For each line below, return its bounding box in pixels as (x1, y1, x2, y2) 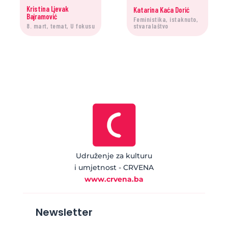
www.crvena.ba (84, 175, 144, 184)
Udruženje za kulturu (75, 151, 152, 161)
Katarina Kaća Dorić (133, 5, 189, 14)
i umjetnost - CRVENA (74, 163, 154, 173)
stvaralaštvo (133, 22, 168, 30)
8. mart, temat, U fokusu (26, 22, 95, 30)
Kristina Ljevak (26, 4, 69, 13)
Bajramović (26, 12, 58, 21)
